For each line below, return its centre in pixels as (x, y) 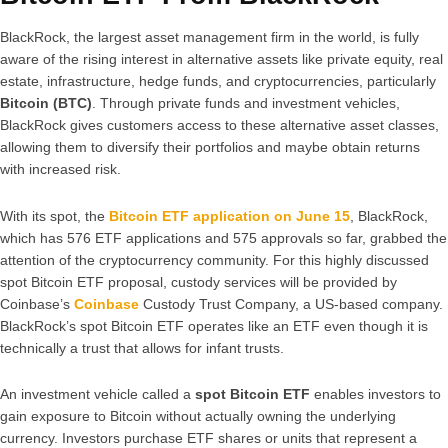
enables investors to (375, 394)
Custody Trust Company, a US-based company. (291, 303)
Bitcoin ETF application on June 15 (229, 215)
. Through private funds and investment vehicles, (246, 103)
